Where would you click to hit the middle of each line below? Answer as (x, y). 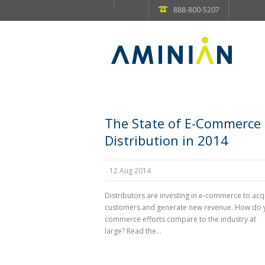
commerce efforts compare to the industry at (180, 219)
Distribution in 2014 (167, 140)
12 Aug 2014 (130, 171)
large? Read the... (133, 231)
